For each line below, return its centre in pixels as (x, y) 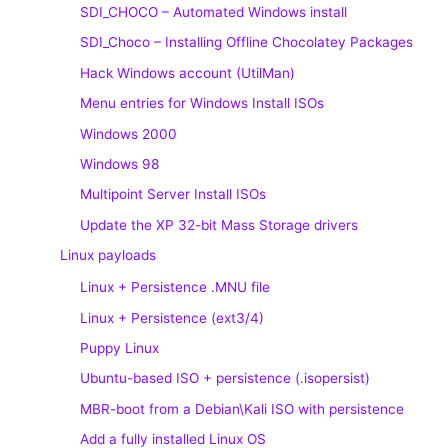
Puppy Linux (119, 347)
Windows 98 (119, 163)
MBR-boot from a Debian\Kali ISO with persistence (242, 408)
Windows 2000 (128, 133)
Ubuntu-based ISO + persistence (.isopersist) (225, 378)
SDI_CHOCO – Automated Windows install (213, 11)
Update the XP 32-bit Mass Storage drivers (219, 224)
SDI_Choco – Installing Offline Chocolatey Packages (246, 42)
